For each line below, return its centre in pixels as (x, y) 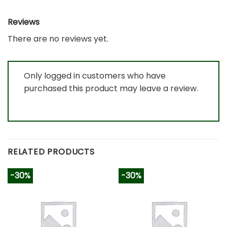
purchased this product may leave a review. (111, 88)
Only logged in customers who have (95, 75)
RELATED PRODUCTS (51, 152)
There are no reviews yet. (58, 39)
